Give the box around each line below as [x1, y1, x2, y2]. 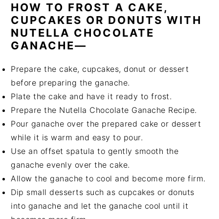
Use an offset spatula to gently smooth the [11, 146, 179, 156]
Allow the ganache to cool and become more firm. [11, 174, 206, 183]
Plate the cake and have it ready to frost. [11, 91, 172, 101]
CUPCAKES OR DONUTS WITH [11, 14, 202, 26]
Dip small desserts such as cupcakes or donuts [11, 187, 195, 197]
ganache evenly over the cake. [11, 160, 130, 170]
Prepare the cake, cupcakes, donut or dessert [11, 64, 189, 74]
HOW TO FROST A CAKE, [11, 1, 169, 14]
